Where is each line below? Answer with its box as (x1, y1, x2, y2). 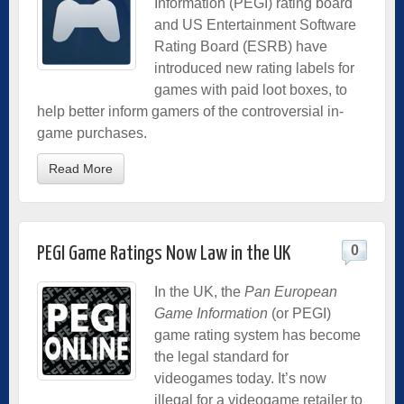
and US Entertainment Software (154, 16, 356, 32)
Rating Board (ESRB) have (154, 38, 327, 54)
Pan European (244, 283, 337, 299)
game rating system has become (154, 326, 361, 343)
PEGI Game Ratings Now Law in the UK (37, 243, 290, 264)
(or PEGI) (268, 305, 331, 321)
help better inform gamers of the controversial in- (37, 103, 344, 119)
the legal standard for (154, 348, 289, 364)
